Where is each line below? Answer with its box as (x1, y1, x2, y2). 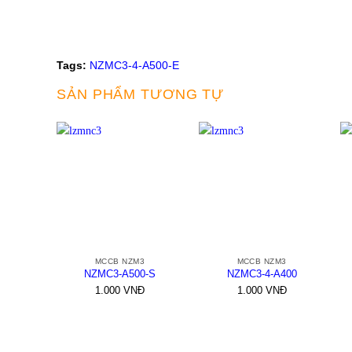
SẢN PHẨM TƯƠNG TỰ (57, 86, 225, 103)
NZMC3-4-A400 (226, 267, 297, 280)
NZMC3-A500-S (83, 267, 156, 280)
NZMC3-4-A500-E (90, 59, 179, 72)
